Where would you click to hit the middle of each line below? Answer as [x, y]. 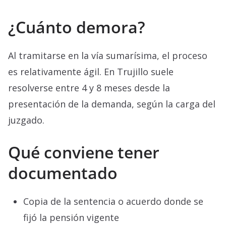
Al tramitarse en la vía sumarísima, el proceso [108, 56]
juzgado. [26, 120]
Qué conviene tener [84, 152]
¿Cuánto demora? [77, 27]
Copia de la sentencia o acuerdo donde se [113, 202]
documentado [63, 173]
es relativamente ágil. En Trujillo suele [91, 72]
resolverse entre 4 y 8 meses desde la [89, 88]
